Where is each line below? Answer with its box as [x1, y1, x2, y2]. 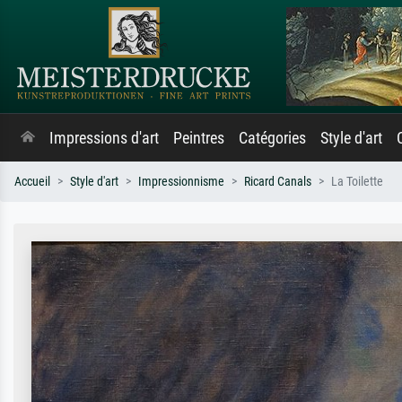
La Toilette [331, 174, 383, 189]
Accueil [14, 174, 50, 189]
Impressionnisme [138, 174, 224, 189]
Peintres [173, 129, 224, 147]
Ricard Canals [244, 174, 311, 189]
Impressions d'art [49, 129, 159, 147]
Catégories [239, 129, 306, 147]
